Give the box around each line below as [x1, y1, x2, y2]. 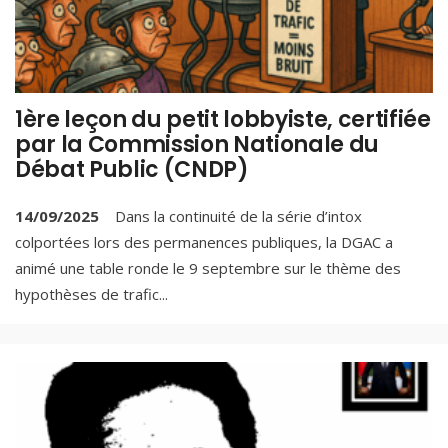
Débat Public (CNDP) [15, 154, 249, 186]
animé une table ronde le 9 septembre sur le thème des [15, 257, 401, 278]
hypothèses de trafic [15, 283, 159, 304]
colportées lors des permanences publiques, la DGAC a [15, 231, 393, 252]
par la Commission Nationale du [15, 129, 380, 161]
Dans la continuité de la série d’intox [107, 205, 362, 226]
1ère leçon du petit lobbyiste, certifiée [15, 104, 431, 136]
